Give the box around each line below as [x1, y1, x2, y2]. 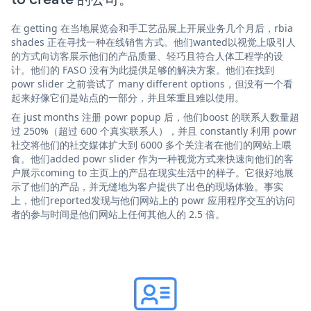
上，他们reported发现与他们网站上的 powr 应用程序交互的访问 [11, 193, 295, 207]
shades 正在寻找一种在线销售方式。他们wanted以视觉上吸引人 [11, 35, 296, 49]
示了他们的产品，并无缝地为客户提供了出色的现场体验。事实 [11, 179, 283, 193]
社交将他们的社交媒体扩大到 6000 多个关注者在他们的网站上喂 [11, 137, 292, 151]
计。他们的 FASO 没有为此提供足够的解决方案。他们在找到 [11, 62, 274, 76]
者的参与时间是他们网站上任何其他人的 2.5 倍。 [11, 207, 225, 221]
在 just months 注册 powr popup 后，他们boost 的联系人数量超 [11, 110, 299, 124]
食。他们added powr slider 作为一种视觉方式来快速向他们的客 [11, 151, 294, 165]
